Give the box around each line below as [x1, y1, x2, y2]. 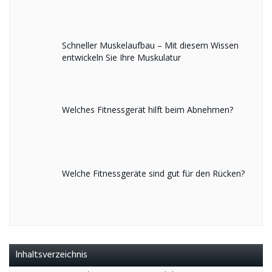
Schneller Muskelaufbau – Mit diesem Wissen [61, 39, 239, 51]
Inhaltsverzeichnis [15, 247, 87, 263]
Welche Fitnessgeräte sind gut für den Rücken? [61, 168, 245, 180]
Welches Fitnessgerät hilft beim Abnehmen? [61, 103, 233, 115]
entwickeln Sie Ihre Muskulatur [61, 51, 181, 63]
